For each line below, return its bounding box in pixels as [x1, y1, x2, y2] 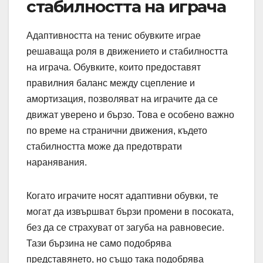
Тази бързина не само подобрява [26, 238, 171, 248]
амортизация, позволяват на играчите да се [26, 93, 218, 104]
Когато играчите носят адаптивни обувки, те [26, 190, 218, 201]
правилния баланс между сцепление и [26, 77, 195, 88]
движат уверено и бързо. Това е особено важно [26, 109, 234, 120]
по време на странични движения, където [26, 125, 207, 136]
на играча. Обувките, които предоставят [26, 62, 201, 72]
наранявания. [26, 157, 87, 167]
